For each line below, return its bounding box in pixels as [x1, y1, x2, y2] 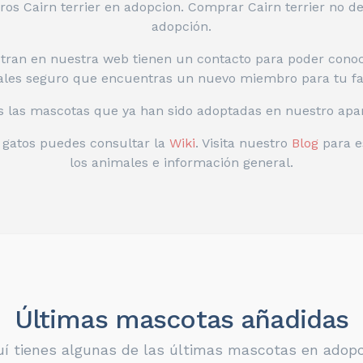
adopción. [152, 19, 211, 34]
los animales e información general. [70, 155, 293, 170]
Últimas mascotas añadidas [14, 304, 349, 335]
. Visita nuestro [194, 135, 292, 151]
